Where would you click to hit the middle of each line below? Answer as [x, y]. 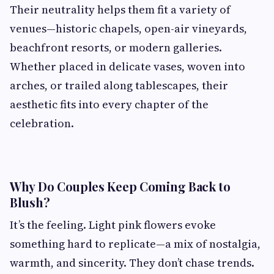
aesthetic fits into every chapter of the [109, 104]
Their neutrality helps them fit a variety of [120, 9]
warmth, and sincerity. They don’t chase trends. [132, 262]
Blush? [30, 202]
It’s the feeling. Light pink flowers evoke [113, 224]
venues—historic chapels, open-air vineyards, [128, 28]
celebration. [42, 123]
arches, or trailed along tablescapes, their [119, 85]
